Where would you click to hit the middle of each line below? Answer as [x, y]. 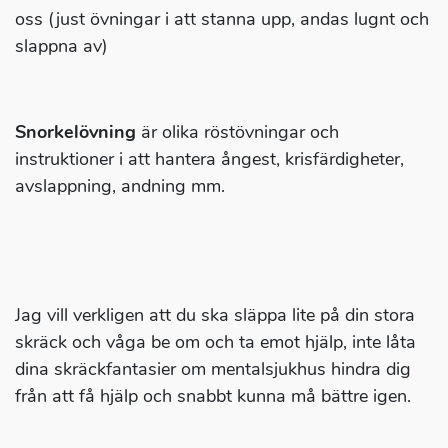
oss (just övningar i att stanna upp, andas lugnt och [222, 19]
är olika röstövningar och [237, 132]
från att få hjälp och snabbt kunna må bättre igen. [213, 396]
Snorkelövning [75, 132]
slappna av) [61, 46]
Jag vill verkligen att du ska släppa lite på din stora [215, 315]
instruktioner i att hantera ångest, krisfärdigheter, [209, 159]
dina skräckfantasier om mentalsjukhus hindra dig [213, 369]
